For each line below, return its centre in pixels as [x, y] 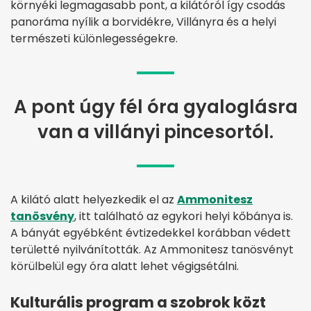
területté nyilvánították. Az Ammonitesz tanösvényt [152, 249]
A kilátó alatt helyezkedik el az [94, 199]
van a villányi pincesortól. [155, 132]
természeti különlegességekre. [94, 38]
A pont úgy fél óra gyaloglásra [155, 107]
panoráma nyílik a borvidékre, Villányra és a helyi [143, 22]
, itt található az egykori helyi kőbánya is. [184, 216]
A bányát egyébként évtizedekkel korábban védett [151, 233]
